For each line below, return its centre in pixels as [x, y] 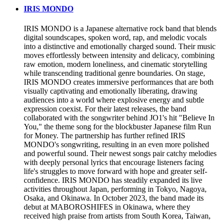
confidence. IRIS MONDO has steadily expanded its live [113, 180]
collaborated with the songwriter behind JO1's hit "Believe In [119, 117]
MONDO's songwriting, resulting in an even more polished [116, 144]
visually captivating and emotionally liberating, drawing [111, 91]
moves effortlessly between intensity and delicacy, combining [119, 55]
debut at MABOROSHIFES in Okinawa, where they [107, 207]
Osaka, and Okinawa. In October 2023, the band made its [114, 198]
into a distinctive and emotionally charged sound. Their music [120, 46]
